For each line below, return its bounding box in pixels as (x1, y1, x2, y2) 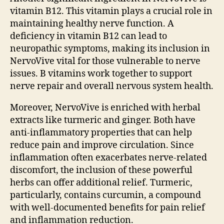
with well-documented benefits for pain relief (10, 201, 205, 213)
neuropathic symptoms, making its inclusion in (10, 42, 210, 54)
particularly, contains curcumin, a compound (10, 189, 201, 201)
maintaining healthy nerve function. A (10, 17, 174, 29)
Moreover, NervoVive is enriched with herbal (10, 101, 200, 113)
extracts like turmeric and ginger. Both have (10, 114, 195, 126)
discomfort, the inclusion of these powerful (10, 164, 192, 176)
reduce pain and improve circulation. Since (10, 139, 194, 151)
